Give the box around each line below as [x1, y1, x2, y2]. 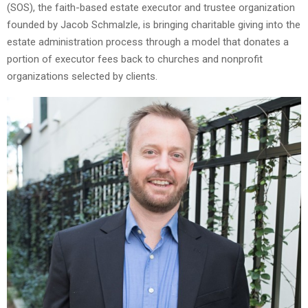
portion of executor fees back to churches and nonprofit [7, 52, 263, 65]
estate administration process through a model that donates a [7, 35, 289, 48]
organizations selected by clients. [7, 69, 157, 82]
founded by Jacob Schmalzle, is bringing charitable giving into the [7, 18, 300, 31]
